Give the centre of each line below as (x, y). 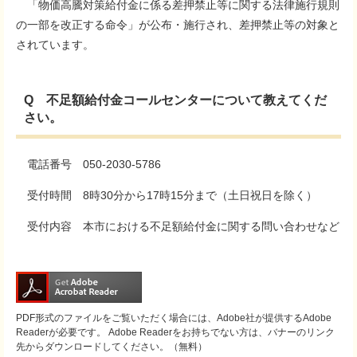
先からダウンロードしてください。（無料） (112, 347)
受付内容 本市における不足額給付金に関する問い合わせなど (178, 226)
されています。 (55, 45)
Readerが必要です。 (61, 332)
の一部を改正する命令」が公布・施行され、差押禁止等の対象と (178, 25)
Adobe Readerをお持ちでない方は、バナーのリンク (220, 332)
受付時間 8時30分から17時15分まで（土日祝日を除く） (167, 195)
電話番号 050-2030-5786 (88, 164)
